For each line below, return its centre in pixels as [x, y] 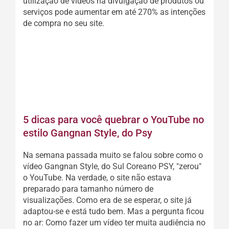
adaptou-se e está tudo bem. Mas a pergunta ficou [113, 211]
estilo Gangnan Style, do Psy [88, 133]
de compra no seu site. [64, 24]
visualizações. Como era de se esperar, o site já [107, 200]
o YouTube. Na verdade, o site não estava [97, 177]
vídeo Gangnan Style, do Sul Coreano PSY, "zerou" [112, 166]
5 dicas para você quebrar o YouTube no [113, 119]
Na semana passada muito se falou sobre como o [113, 155]
